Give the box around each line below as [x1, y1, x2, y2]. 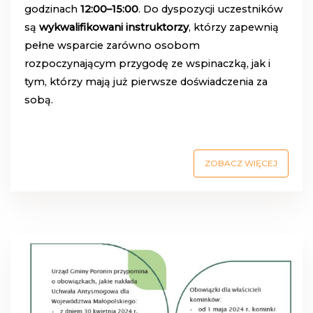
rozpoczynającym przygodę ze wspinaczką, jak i [24, 57, 270, 70]
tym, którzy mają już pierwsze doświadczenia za [24, 75, 268, 88]
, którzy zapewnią [189, 20, 279, 34]
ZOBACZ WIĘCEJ [205, 157, 277, 168]
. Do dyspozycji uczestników [138, 2, 283, 15]
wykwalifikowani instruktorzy [39, 20, 189, 34]
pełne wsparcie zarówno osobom [24, 38, 200, 52]
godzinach [24, 2, 80, 15]
